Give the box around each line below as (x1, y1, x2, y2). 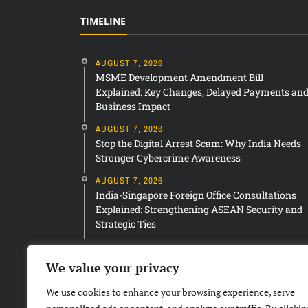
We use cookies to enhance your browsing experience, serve (46, 285, 295, 298)
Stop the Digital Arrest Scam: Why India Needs (96, 137, 301, 151)
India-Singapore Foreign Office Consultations (96, 188, 296, 202)
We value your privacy (46, 259, 179, 276)
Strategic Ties (96, 217, 156, 231)
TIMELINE (80, 14, 126, 28)
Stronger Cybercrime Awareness (96, 151, 241, 165)
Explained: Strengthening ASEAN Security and (96, 203, 302, 217)
